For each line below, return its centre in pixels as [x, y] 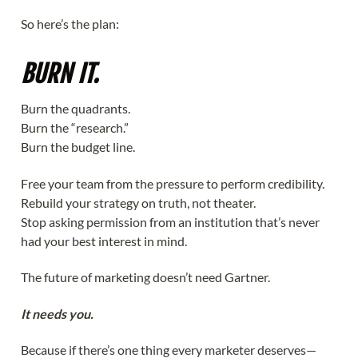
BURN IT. [60, 74]
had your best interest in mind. [104, 241]
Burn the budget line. [78, 146]
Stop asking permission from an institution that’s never [170, 221]
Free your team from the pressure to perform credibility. [173, 183]
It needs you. [57, 313]
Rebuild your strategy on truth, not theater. [138, 202]
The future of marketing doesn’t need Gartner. [145, 277]
